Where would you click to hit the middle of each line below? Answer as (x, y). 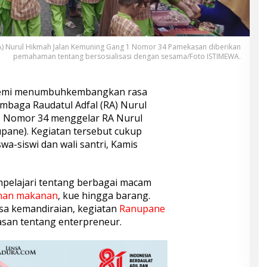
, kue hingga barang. (104, 195)
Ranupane (142, 208)
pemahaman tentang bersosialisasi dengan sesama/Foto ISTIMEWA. (127, 56)
